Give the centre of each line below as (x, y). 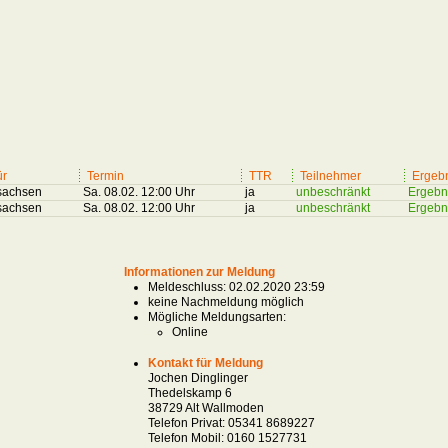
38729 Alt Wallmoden (205, 408)
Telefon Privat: (186, 423)
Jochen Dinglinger (197, 378)
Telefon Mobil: (185, 438)
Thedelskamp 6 (189, 393)
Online (189, 332)
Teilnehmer (330, 176)
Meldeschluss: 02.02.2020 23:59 (236, 287)
